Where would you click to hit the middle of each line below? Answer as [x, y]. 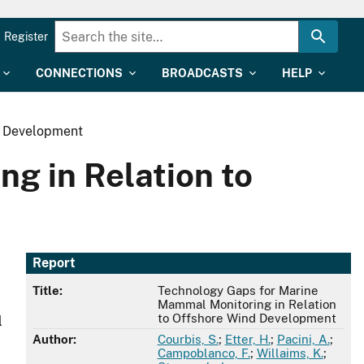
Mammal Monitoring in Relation [247, 305]
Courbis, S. [188, 340]
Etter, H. [247, 340]
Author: [54, 340]
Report [54, 263]
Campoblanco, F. [204, 353]
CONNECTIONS [79, 73]
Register [26, 37]
